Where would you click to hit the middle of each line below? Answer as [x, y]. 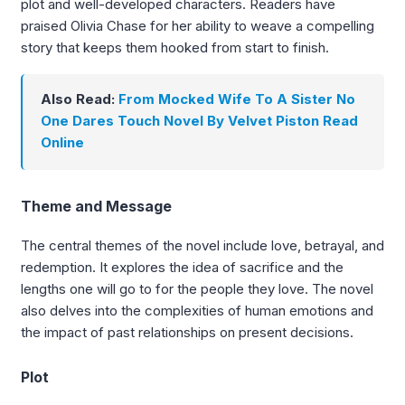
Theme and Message [96, 207]
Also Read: [80, 99]
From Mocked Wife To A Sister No [237, 99]
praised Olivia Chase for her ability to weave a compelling [198, 25]
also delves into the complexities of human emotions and [197, 311]
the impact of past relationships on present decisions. [187, 333]
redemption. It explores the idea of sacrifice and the [182, 268]
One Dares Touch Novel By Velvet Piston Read [199, 121]
